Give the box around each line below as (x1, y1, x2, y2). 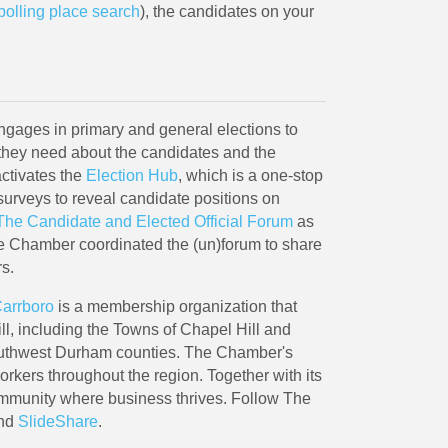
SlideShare (17, 412, 98, 430)
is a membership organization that (53, 297, 297, 315)
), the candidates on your (139, 2, 314, 20)
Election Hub (85, 166, 178, 184)
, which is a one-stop (177, 166, 323, 184)
